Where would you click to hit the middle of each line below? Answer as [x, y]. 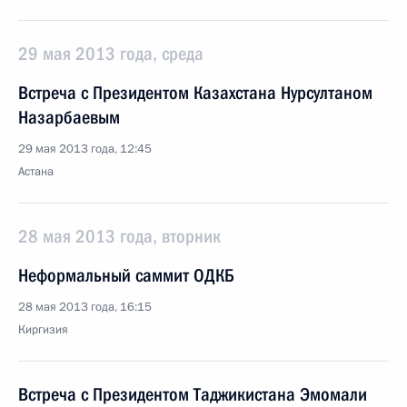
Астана [36, 172]
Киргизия [43, 330]
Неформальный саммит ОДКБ [126, 275]
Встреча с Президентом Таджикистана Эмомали [193, 394]
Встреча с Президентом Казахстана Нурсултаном [195, 93]
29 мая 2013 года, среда [111, 54]
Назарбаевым [69, 117]
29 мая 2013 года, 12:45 [85, 149]
